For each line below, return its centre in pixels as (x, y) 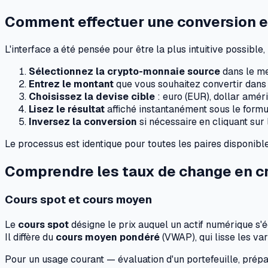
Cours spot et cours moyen (78, 200)
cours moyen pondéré (108, 237)
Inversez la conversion (83, 121)
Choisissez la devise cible (92, 96)
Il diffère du (30, 237)
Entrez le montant (71, 84)
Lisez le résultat (67, 109)
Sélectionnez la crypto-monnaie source (124, 71)
